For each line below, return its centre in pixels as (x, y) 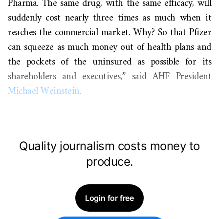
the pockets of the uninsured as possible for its (109, 62)
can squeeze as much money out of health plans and (109, 48)
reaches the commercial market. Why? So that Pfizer (109, 33)
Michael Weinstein (44, 92)
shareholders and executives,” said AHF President (109, 77)
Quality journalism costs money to (109, 146)
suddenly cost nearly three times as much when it (109, 18)
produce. (109, 162)
